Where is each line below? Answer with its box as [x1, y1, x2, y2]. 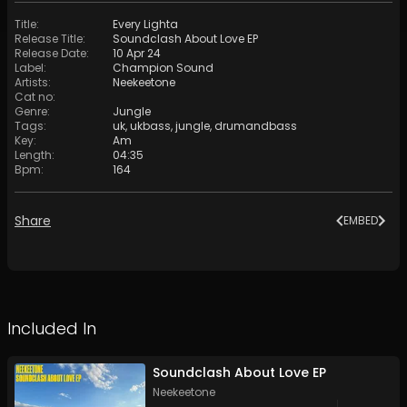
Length [15, 147, 52, 164]
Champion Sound [113, 60, 213, 76]
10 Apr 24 [113, 45, 161, 62]
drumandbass [214, 118, 297, 134]
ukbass [130, 118, 171, 134]
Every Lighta [113, 16, 178, 33]
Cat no [15, 89, 53, 105]
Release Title [15, 31, 83, 47]
